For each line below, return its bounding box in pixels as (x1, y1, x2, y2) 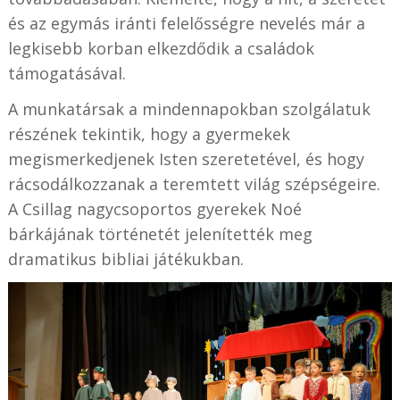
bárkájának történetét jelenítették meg (7, 222, 312, 245)
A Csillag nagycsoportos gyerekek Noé (7, 197, 302, 220)
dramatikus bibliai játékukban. (7, 247, 244, 270)
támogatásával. (7, 62, 126, 84)
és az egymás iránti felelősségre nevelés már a (7, 12, 365, 34)
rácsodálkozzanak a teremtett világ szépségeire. (7, 172, 380, 195)
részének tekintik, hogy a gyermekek (7, 122, 290, 145)
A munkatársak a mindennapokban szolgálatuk (7, 97, 371, 120)
